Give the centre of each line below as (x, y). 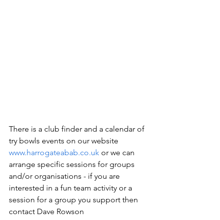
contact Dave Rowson (47, 212)
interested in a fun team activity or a (71, 188)
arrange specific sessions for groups (73, 165)
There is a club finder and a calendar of (78, 129)
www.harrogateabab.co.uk (54, 153)
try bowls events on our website (65, 141)
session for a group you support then (74, 200)
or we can (118, 153)
